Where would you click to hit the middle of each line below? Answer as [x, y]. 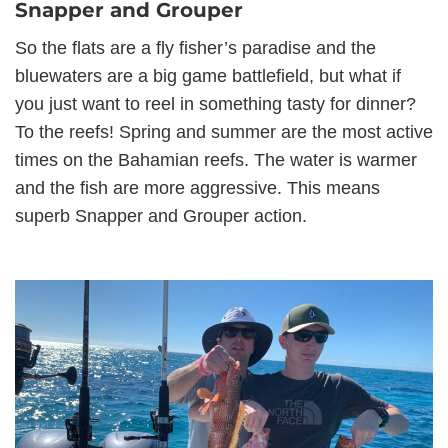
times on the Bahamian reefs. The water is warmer [216, 160]
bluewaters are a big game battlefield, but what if [208, 76]
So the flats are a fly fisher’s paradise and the [195, 48]
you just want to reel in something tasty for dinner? [215, 104]
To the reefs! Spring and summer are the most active [224, 132]
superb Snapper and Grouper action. [161, 216]
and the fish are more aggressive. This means [197, 188]
